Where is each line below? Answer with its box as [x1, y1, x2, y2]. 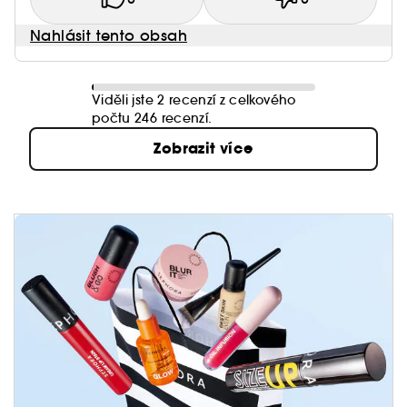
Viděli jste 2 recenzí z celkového [92, 92, 296, 108]
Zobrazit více [154, 138, 253, 159]
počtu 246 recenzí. [92, 110, 213, 126]
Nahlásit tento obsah [30, 26, 187, 45]
